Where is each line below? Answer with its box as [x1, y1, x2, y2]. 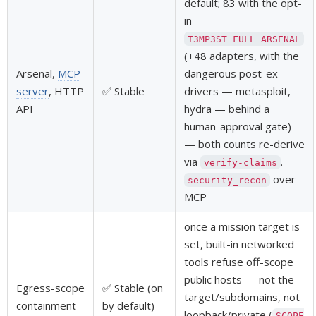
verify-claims [204, 157, 278, 168]
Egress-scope [16, 280, 85, 295]
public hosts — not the [184, 272, 294, 286]
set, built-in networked [184, 236, 294, 251]
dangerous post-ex [184, 66, 278, 80]
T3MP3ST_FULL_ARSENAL [188, 33, 301, 44]
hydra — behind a [184, 101, 269, 116]
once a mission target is [184, 219, 300, 233]
